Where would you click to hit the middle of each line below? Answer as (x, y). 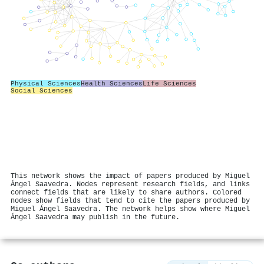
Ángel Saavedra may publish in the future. (95, 217)
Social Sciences (42, 90)
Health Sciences (112, 83)
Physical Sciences (46, 83)
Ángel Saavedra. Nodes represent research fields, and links (130, 184)
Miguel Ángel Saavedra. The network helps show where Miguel (130, 209)
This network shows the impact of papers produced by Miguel (130, 176)
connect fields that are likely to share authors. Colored (126, 193)
